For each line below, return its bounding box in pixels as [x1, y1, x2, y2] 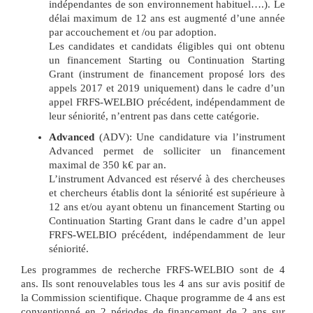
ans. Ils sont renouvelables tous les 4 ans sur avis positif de [21, 278, 285, 290]
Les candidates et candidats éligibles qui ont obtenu [49, 41, 285, 52]
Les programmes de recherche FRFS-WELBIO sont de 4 [21, 264, 285, 276]
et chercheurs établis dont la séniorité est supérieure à [49, 187, 285, 199]
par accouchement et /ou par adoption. [49, 27, 217, 38]
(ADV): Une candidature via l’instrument [94, 131, 285, 143]
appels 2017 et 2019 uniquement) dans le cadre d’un [49, 82, 285, 94]
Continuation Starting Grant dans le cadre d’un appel [49, 215, 285, 227]
